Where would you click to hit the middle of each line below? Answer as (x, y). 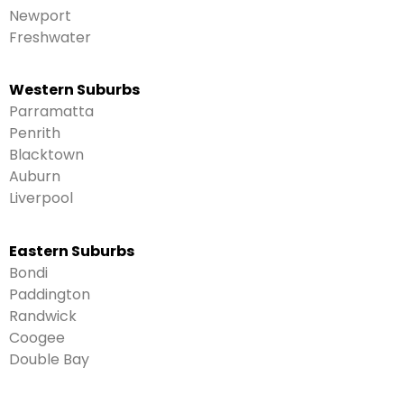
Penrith (35, 133)
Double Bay (49, 359)
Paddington (50, 294)
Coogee (37, 337)
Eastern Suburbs (72, 251)
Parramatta (51, 112)
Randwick (43, 316)
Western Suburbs (74, 90)
